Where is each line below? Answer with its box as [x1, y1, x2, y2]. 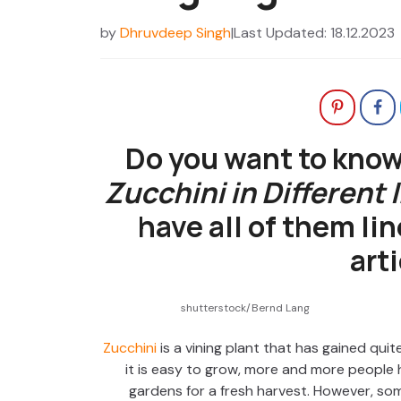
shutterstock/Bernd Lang [181, 301, 310, 316]
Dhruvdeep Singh [120, 23, 231, 43]
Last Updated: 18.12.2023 [234, 23, 395, 43]
